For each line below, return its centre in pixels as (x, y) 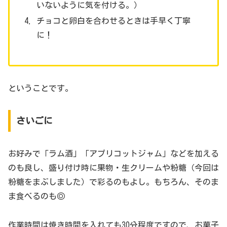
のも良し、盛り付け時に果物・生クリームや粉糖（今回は (113, 168)
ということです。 (41, 88)
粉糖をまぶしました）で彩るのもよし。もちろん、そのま (113, 182)
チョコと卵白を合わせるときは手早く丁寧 (114, 21)
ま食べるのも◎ (36, 196)
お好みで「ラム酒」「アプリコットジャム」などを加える (113, 154)
